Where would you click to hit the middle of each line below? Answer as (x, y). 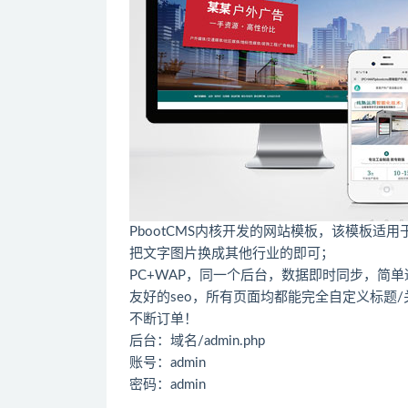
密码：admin (168, 385)
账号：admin (168, 363)
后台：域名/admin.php (197, 341)
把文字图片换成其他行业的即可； (232, 254)
